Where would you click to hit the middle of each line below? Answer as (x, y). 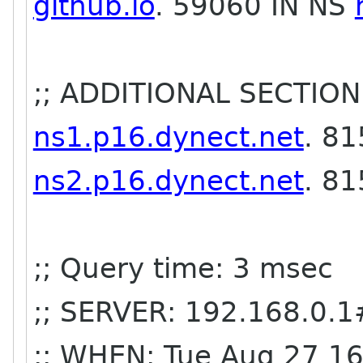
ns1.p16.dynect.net (168, 137)
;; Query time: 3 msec (183, 268)
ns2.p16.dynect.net (168, 181)
